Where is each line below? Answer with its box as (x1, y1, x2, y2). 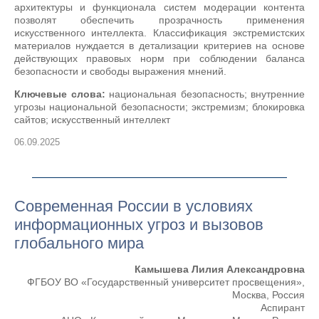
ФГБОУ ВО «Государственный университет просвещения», (27, 276, 305, 288)
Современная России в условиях (14, 197, 253, 215)
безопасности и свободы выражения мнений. (14, 66, 226, 77)
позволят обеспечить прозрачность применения (14, 14, 305, 26)
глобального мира (14, 234, 144, 252)
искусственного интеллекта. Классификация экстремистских (14, 27, 305, 38)
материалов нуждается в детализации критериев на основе (14, 40, 305, 51)
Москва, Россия (232, 289, 305, 300)
